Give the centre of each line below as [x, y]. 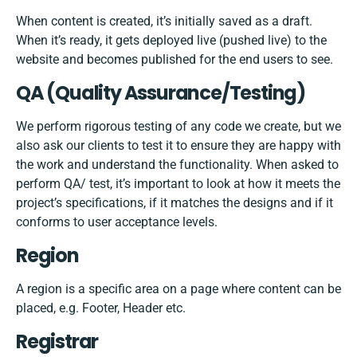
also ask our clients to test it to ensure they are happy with [178, 146]
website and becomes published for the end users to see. [175, 60]
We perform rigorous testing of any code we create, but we [178, 127]
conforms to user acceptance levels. [117, 222]
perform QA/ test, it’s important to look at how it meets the [178, 184]
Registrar [57, 342]
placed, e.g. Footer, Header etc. [101, 308]
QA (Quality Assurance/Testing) [161, 93]
